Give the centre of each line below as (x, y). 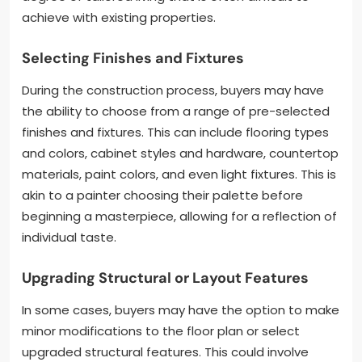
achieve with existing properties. (119, 17)
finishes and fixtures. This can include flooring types (175, 132)
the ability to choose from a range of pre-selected (176, 111)
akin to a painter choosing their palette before (162, 195)
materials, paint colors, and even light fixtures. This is (179, 174)
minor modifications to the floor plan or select (161, 330)
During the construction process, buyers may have (173, 90)
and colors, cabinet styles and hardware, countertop (180, 153)
